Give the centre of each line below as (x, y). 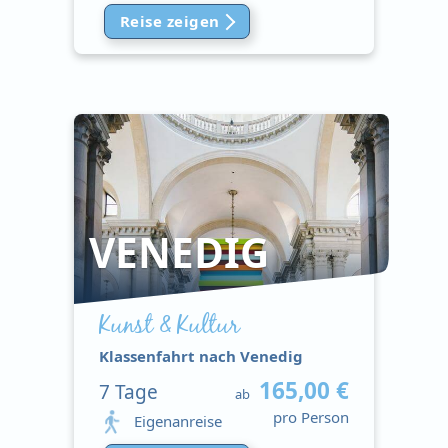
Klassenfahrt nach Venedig (201, 356)
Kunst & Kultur (169, 326)
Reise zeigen (170, 21)
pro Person (310, 416)
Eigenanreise (178, 421)
